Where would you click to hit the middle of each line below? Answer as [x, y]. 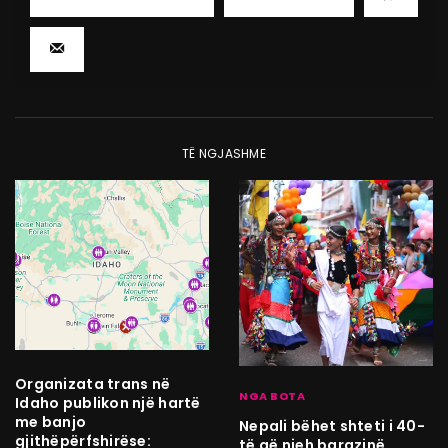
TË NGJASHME [224, 153]
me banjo [51, 421]
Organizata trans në [93, 383]
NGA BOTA [272, 395]
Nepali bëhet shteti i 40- [332, 425]
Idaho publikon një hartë [108, 402]
